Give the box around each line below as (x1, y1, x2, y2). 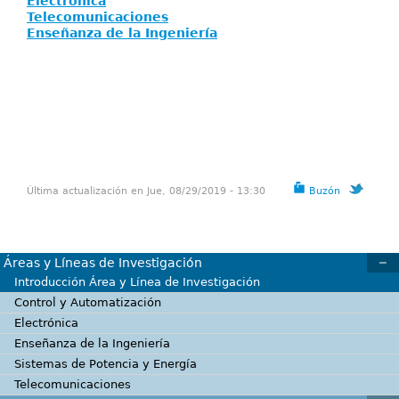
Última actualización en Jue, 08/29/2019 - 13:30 (27, 185, 265, 197)
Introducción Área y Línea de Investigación (14, 275, 260, 289)
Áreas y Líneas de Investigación (4, 256, 202, 270)
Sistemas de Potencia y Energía (14, 357, 197, 370)
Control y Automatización (14, 296, 161, 309)
